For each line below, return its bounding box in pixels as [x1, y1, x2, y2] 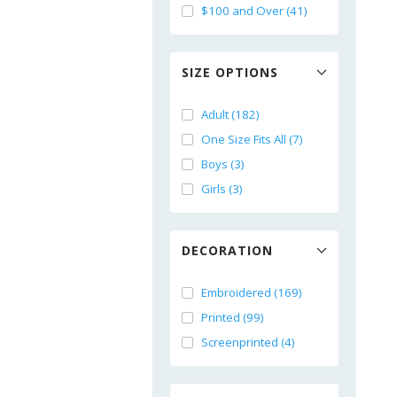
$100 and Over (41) [201, 3, 307, 19]
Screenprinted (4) [201, 334, 295, 350]
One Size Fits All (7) [201, 131, 303, 147]
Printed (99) [201, 309, 264, 325]
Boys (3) [201, 156, 245, 172]
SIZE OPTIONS [182, 64, 278, 81]
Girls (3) [201, 181, 243, 197]
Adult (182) [201, 106, 260, 122]
